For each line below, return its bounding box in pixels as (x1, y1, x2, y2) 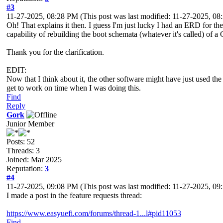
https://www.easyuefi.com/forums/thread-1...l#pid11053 (6, 209, 181, 218)
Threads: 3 (6, 146, 40, 155)
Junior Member (6, 119, 54, 128)
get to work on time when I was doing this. (6, 83, 141, 92)
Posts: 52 (6, 137, 35, 146)
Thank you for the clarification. (6, 47, 104, 56)
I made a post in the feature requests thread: (6, 191, 142, 200)
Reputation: (6, 164, 45, 173)
